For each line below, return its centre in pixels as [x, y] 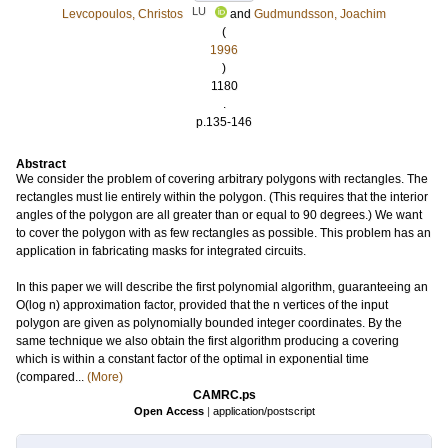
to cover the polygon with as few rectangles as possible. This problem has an [223, 233]
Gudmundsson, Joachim [320, 14]
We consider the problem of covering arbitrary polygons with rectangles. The [222, 179]
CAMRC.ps [224, 395]
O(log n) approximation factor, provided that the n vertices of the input [202, 305]
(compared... [51, 377]
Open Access [168, 411]
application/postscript [263, 411]
